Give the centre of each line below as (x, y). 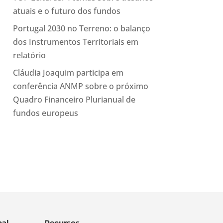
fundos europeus (45, 113)
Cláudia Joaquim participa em (68, 72)
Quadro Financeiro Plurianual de (74, 99)
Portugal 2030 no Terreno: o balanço (81, 28)
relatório (29, 55)
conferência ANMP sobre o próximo (80, 86)
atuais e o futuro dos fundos (66, 11)
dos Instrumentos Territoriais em (75, 42)
